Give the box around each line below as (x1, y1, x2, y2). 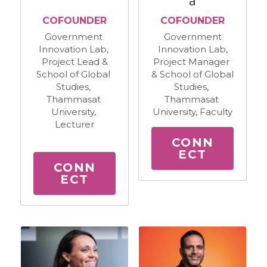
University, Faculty (153, 105, 232, 117)
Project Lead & (41, 55, 108, 67)
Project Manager (153, 55, 229, 67)
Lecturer (55, 118, 94, 130)
